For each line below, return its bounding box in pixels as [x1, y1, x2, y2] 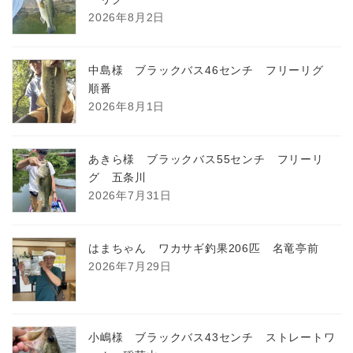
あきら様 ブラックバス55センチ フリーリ [88, 153, 324, 166]
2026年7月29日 [88, 260, 172, 273]
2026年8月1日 [88, 100, 165, 113]
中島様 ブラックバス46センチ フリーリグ [88, 64, 336, 77]
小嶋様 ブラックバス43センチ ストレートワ [88, 331, 336, 344]
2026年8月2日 [88, 11, 165, 24]
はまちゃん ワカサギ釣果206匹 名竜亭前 [88, 242, 319, 255]
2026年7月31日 [88, 189, 172, 203]
